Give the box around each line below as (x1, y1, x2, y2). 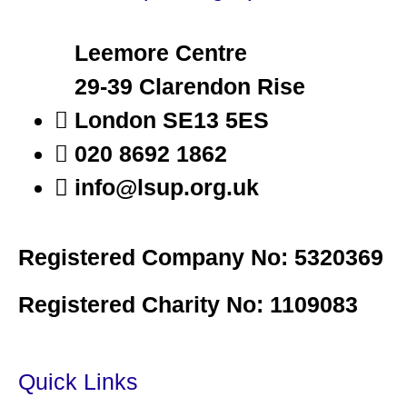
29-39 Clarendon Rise (74, 74, 305, 100)
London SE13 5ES (74, 107, 269, 134)
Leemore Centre (74, 40, 247, 66)
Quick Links (18, 368, 138, 394)
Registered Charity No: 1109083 (18, 291, 358, 317)
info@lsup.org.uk (74, 174, 259, 201)
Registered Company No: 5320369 (18, 244, 383, 271)
